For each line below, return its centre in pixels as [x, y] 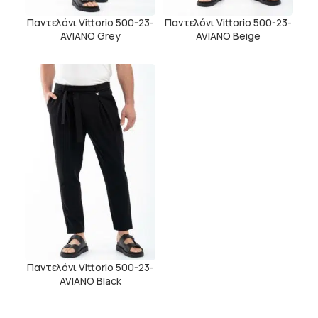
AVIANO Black [90, 281]
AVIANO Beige [228, 36]
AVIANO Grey [90, 36]
